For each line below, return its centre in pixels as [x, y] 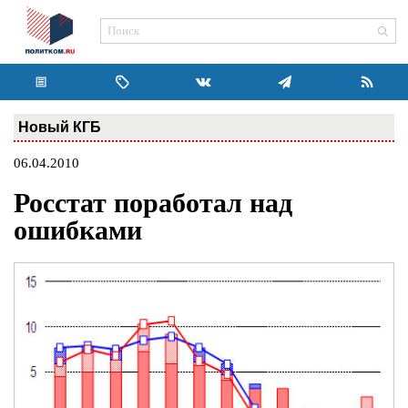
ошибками [78, 230]
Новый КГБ [60, 127]
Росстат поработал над [153, 203]
